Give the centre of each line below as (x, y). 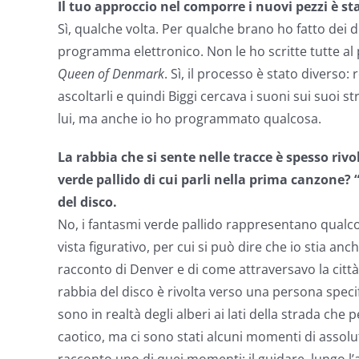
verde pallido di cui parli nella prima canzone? (204, 179)
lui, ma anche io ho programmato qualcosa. (190, 119)
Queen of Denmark (111, 74)
